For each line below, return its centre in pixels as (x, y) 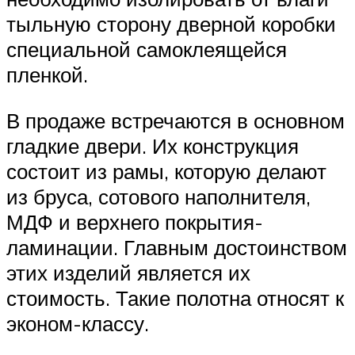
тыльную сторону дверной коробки (171, 24)
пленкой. (47, 75)
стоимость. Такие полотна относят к (175, 298)
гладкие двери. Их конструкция (153, 145)
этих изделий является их (128, 272)
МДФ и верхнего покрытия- (135, 221)
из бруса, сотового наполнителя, (158, 196)
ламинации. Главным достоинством (177, 247)
